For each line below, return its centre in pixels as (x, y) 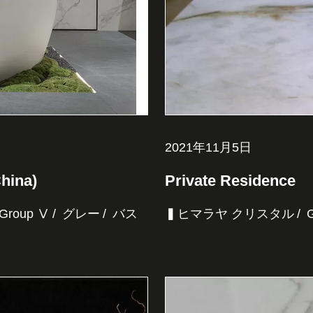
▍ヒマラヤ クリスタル (229, 214)
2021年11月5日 (208, 148)
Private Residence (238, 181)
